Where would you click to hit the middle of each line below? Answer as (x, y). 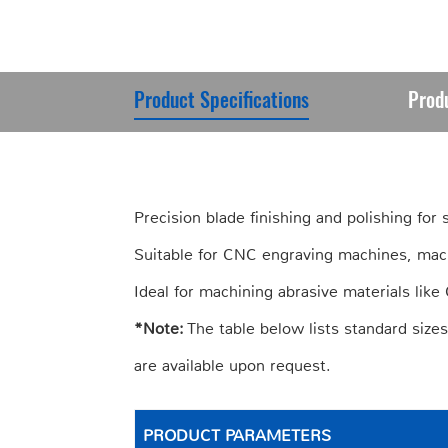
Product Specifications (222, 102)
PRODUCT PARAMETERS (237, 435)
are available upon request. (233, 365)
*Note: (159, 328)
